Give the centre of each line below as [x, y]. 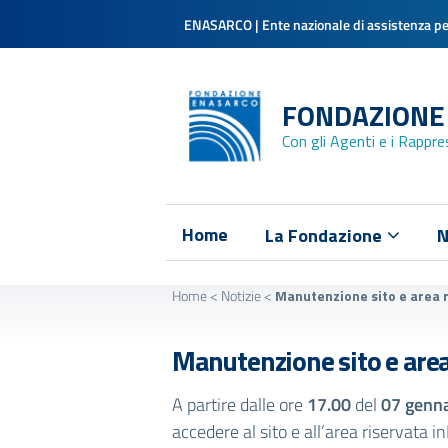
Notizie [241, 295]
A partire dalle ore [239, 404]
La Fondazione [325, 235]
